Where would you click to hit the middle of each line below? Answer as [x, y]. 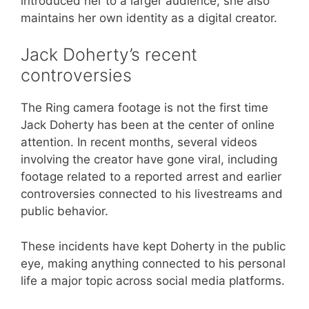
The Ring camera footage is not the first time [144, 108]
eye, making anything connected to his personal [153, 263]
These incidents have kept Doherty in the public [153, 246]
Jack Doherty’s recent [109, 55]
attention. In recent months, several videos [139, 142]
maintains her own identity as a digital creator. [149, 18]
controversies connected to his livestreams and [152, 194]
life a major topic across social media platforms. [153, 280]
